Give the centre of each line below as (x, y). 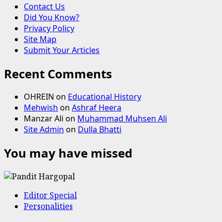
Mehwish (41, 108)
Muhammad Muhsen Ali (122, 119)
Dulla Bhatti (100, 130)
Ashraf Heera (97, 108)
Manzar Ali (44, 119)
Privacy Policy (49, 28)
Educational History (105, 97)
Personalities (48, 206)
